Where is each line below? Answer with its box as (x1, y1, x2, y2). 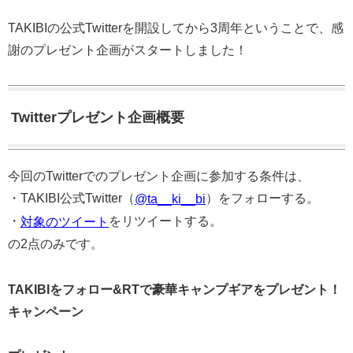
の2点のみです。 (8, 236, 103, 251)
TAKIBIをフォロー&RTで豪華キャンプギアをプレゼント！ (8, 282, 341, 296)
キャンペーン (8, 304, 84, 318)
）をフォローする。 (206, 191, 319, 205)
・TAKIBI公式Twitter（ (8, 191, 135, 205)
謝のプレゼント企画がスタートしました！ (8, 43, 247, 57)
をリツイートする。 (109, 214, 222, 228)
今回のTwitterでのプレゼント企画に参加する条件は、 (8, 169, 310, 183)
